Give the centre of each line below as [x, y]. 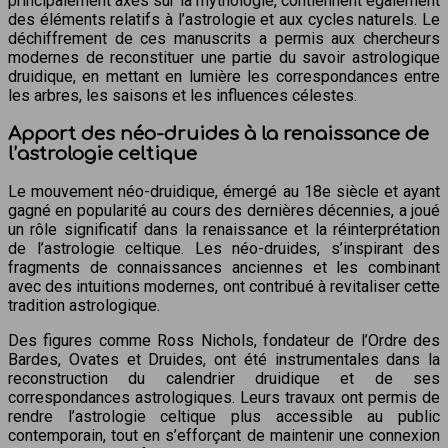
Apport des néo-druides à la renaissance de [218, 133]
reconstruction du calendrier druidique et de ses [224, 379]
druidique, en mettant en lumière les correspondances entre [224, 76]
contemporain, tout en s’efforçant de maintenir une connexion [224, 436]
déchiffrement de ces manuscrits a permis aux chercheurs [224, 38]
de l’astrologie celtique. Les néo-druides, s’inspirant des [224, 249]
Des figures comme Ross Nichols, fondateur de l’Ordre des [224, 341]
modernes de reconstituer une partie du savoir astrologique [224, 57]
